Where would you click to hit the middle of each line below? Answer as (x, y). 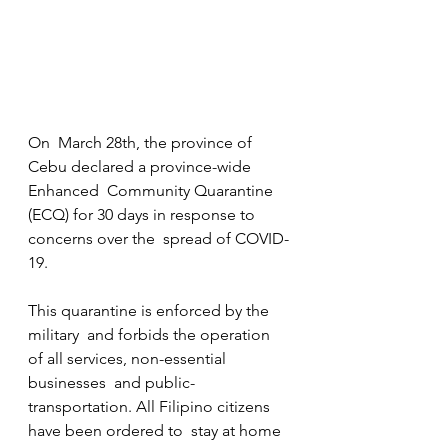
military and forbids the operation (151, 334)
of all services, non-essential (129, 358)
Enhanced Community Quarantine (152, 190)
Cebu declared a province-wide (141, 166)
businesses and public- (111, 382)
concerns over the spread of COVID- (158, 238)
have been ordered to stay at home (156, 430)
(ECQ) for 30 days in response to (143, 214)
